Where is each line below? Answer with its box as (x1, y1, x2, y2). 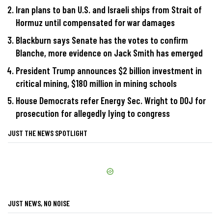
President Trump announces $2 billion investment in (16, 64, 202, 76)
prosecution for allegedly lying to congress (16, 108, 170, 119)
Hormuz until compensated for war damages (16, 17, 175, 28)
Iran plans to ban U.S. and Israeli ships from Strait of (16, 4, 202, 16)
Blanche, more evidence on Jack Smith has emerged (16, 47, 203, 59)
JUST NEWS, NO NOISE (8, 198, 70, 208)
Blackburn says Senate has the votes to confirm (16, 34, 188, 46)
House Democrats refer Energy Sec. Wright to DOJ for (16, 95, 206, 107)
